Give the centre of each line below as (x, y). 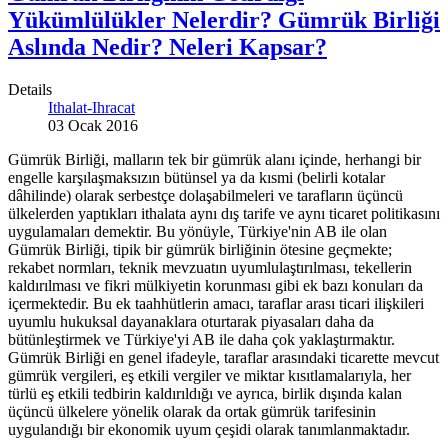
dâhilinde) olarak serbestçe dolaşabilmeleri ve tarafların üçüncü (205, 196)
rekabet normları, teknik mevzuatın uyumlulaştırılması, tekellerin (210, 268)
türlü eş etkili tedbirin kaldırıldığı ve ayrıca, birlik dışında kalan (205, 394)
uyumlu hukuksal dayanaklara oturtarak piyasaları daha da (191, 322)
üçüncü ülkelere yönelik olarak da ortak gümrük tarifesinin (192, 412)
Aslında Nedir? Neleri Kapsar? (167, 47)
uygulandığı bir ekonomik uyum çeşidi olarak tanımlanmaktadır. (209, 430)
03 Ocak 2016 (93, 126)
